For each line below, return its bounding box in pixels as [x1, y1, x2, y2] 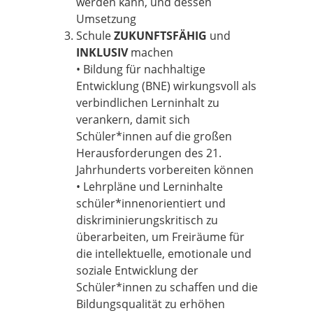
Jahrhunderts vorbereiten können [76, 162, 254, 177]
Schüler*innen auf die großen [76, 129, 232, 144]
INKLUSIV [76, 45, 128, 60]
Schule [76, 28, 114, 43]
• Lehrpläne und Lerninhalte [76, 179, 223, 194]
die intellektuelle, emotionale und [76, 246, 252, 261]
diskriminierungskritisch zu [76, 212, 218, 228]
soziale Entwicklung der [76, 263, 198, 278]
